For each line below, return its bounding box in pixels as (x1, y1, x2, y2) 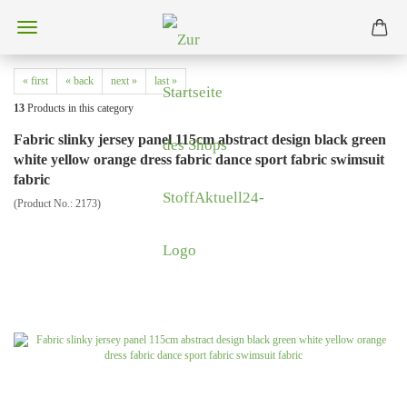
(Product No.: (14, 197, 75, 210)
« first (23, 74, 48, 87)
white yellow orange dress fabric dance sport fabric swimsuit (14, 152, 384, 167)
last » (154, 74, 177, 87)
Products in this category (25, 102, 134, 114)
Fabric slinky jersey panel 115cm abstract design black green (14, 132, 386, 147)
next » (111, 74, 137, 87)
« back (65, 74, 94, 87)
